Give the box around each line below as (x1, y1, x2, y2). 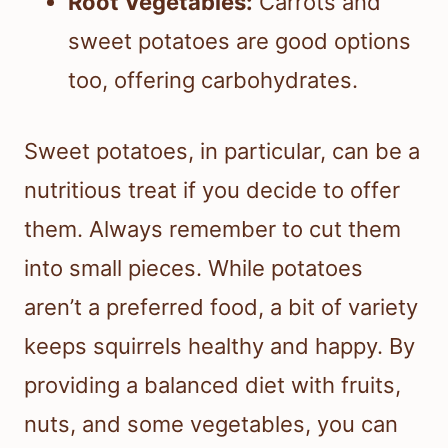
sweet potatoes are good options (68, 27, 411, 54)
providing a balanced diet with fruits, (24, 371, 401, 398)
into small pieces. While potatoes (24, 254, 363, 281)
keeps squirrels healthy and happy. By (24, 332, 415, 359)
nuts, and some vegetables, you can (24, 410, 398, 437)
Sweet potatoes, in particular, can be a (24, 137, 420, 164)
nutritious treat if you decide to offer (24, 176, 400, 203)
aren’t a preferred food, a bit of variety (24, 293, 418, 320)
